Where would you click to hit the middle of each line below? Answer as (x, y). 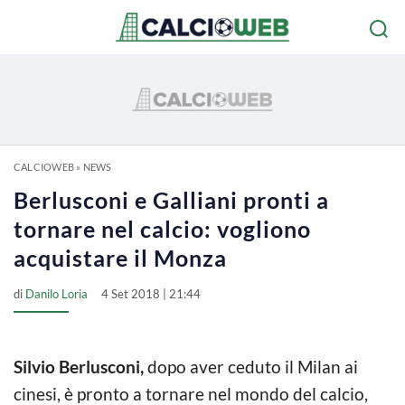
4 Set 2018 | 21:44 (151, 294)
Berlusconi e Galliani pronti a (171, 200)
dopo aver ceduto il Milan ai (251, 367)
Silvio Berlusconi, (79, 367)
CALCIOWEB (44, 167)
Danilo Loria (57, 294)
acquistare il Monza (120, 258)
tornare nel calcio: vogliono (162, 229)
